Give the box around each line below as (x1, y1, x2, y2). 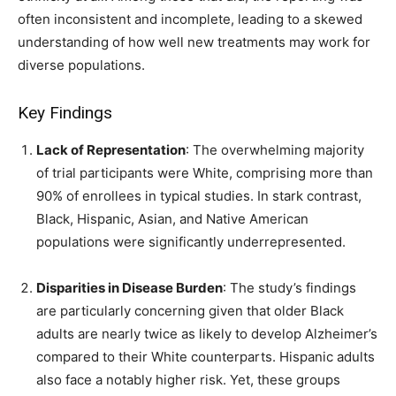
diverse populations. (18, 57, 145, 74)
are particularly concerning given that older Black (36, 302, 344, 320)
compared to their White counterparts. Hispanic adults (36, 348, 375, 366)
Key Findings (18, 103, 112, 124)
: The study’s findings (223, 279, 356, 297)
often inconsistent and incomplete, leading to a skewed (18, 11, 362, 28)
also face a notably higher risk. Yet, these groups (36, 371, 340, 389)
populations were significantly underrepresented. (36, 233, 346, 251)
